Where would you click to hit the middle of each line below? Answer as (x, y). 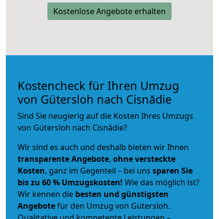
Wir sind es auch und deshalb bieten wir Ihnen (103, 147)
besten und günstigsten (122, 194)
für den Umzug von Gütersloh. (113, 206)
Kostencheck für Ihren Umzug (98, 85)
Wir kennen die (46, 194)
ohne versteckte (143, 159)
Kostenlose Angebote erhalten (109, 11)
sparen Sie (173, 170)
